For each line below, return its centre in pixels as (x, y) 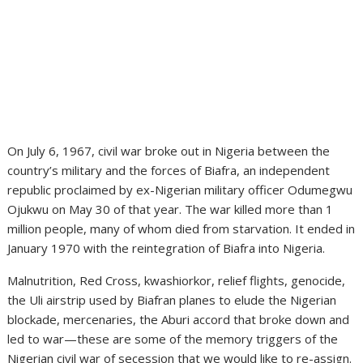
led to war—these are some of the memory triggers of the (173, 338)
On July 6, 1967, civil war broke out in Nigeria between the (169, 150)
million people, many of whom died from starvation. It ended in (181, 228)
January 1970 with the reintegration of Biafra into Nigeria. (167, 248)
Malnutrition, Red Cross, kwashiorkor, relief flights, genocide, (177, 280)
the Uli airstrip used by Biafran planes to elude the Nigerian (172, 299)
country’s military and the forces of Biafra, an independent (169, 170)
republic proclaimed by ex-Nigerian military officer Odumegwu (180, 189)
